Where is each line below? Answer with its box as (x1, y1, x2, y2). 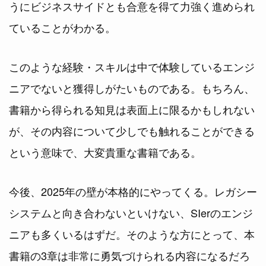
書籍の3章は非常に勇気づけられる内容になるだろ (9, 247, 250, 263)
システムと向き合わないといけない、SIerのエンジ (9, 204, 253, 220)
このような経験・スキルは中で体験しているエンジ (9, 58, 255, 74)
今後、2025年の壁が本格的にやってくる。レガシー (9, 183, 257, 199)
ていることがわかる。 (9, 19, 116, 35)
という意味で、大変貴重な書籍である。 (9, 144, 201, 160)
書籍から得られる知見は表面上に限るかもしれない (9, 101, 255, 117)
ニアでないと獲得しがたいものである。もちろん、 (9, 80, 255, 96)
